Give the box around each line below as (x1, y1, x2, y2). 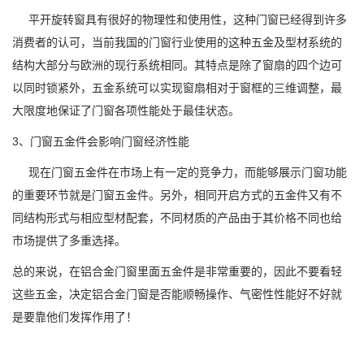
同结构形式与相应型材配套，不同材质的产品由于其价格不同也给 (12, 211, 342, 224)
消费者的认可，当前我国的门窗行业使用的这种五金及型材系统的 (12, 36, 342, 49)
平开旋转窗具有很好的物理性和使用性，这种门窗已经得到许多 (12, 13, 347, 26)
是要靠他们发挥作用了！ (12, 310, 137, 323)
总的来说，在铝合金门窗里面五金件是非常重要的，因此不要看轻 (12, 265, 342, 278)
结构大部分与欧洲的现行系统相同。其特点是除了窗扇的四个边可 (12, 58, 342, 71)
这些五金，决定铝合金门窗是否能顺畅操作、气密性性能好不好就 (12, 288, 342, 301)
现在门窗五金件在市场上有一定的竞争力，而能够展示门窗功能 (12, 166, 347, 179)
